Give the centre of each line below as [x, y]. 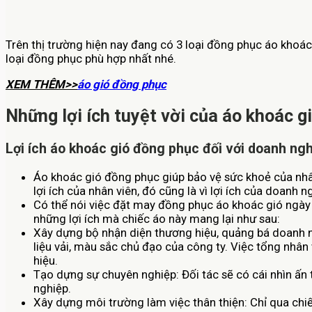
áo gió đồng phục [122, 84]
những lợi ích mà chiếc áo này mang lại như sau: [157, 219]
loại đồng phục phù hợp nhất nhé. [91, 59]
